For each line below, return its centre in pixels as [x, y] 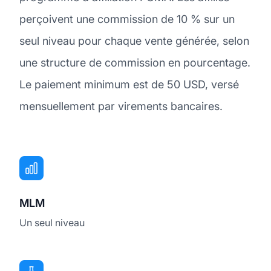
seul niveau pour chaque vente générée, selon [134, 41]
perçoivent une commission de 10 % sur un [127, 19]
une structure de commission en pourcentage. [135, 62]
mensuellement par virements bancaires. [121, 106]
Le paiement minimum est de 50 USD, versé [129, 84]
